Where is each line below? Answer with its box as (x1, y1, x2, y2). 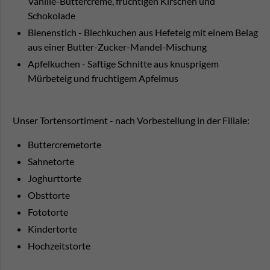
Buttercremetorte (28, 139, 101, 151)
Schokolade (28, 10, 75, 22)
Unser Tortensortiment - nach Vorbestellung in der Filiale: (13, 115, 250, 127)
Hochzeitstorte (28, 240, 90, 252)
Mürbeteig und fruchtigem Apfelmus (28, 72, 178, 84)
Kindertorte (28, 223, 77, 235)
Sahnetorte (28, 155, 74, 168)
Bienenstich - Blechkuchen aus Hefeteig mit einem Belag (28, 27, 258, 39)
